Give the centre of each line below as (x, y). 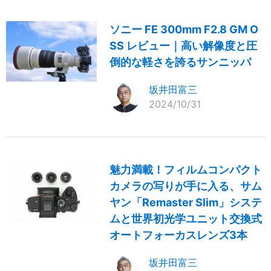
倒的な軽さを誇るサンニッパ (181, 62)
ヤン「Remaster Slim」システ (186, 203)
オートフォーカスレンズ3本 (179, 235)
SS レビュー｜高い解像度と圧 (184, 46)
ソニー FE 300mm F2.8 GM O (184, 30)
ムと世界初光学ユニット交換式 (186, 219)
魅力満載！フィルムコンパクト (186, 170)
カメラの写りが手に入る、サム (186, 186)
